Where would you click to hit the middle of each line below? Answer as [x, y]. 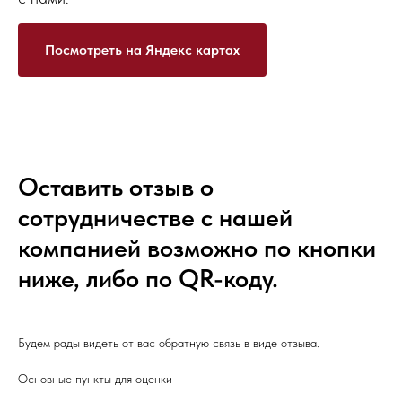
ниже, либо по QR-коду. [148, 278]
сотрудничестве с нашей [155, 217]
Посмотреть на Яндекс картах [142, 49]
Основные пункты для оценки [95, 378]
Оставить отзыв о [116, 186]
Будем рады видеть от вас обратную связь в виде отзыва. [169, 342]
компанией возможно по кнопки [197, 247]
